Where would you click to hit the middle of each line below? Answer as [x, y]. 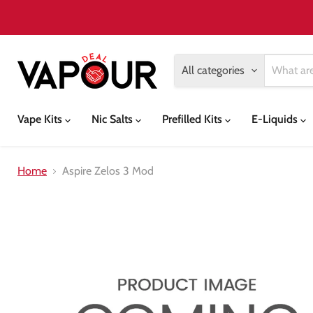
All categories [213, 70]
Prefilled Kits [194, 119]
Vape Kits [41, 119]
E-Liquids [276, 119]
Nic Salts [114, 119]
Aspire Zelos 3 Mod [108, 171]
